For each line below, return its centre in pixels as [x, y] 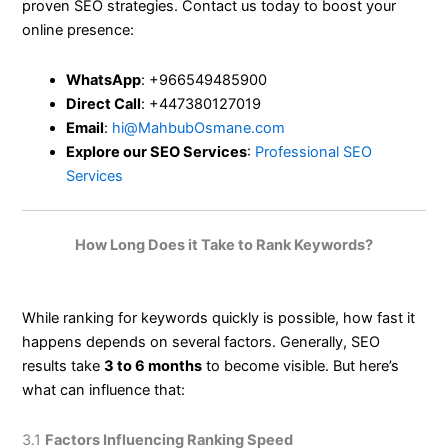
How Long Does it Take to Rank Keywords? [224, 244]
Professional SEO [314, 151]
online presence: [78, 30]
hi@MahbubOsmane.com [199, 127]
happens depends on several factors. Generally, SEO [201, 342]
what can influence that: [104, 390]
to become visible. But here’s [301, 366]
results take [63, 366]
